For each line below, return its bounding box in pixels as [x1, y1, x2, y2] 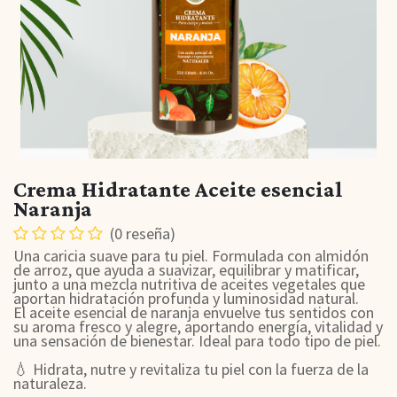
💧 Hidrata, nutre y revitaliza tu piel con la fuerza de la [13, 359, 369, 379]
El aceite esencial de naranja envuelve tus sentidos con [13, 302, 374, 323]
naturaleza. [13, 373, 87, 393]
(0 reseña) [110, 223, 175, 244]
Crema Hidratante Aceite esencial [13, 177, 343, 201]
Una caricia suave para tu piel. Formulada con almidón [13, 245, 369, 266]
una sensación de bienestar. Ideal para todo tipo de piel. [13, 331, 381, 351]
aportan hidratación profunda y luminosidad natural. [13, 288, 359, 308]
